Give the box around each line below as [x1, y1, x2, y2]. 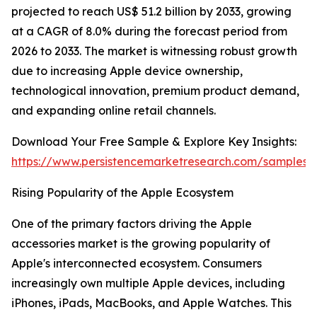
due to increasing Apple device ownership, [11, 64, 243, 79]
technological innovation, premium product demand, [11, 83, 299, 98]
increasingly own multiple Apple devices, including [11, 276, 285, 291]
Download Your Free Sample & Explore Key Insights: [11, 134, 296, 149]
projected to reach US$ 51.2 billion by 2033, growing [11, 4, 292, 19]
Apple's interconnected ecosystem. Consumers [11, 256, 262, 271]
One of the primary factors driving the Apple [11, 217, 252, 231]
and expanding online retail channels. [11, 103, 216, 118]
